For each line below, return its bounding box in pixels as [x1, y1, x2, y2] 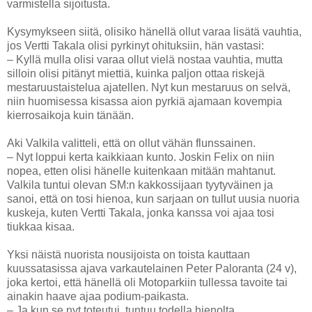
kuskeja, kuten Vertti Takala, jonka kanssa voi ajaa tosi [7, 206, 274, 219]
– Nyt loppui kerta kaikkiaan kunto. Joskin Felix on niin [7, 150, 274, 163]
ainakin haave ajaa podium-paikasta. [7, 290, 189, 302]
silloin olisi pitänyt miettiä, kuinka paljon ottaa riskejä [7, 67, 265, 79]
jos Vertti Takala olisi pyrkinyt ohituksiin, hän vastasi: [7, 39, 264, 52]
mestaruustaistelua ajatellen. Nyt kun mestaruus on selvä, [7, 81, 290, 93]
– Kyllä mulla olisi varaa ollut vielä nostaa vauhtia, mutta [7, 53, 283, 65]
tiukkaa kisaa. [7, 220, 75, 233]
